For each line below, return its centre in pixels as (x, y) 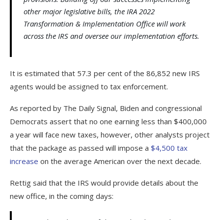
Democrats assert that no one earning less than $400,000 (108, 122)
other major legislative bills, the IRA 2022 (89, 12)
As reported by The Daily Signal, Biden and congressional (106, 108)
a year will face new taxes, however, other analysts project (110, 135)
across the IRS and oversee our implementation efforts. (111, 36)
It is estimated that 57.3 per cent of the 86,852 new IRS (105, 73)
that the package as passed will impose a (80, 148)
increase (24, 161)
